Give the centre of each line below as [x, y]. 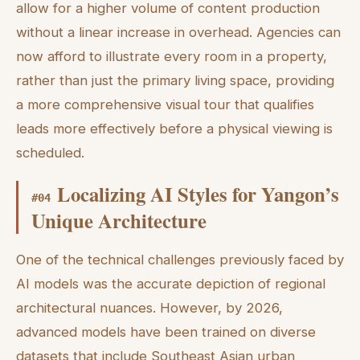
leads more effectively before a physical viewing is [174, 128]
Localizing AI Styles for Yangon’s [198, 194]
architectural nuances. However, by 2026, [149, 308]
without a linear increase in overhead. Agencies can [178, 32]
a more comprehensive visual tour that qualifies [165, 104]
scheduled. [50, 152]
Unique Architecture [119, 221]
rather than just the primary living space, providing [175, 80]
